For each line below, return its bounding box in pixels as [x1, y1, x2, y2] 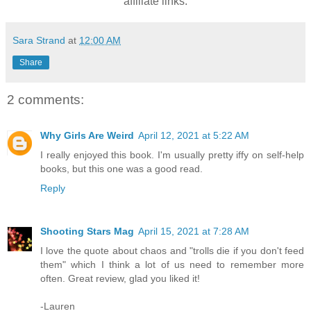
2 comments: [7, 92, 84, 107]
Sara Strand [12, 34, 65, 46]
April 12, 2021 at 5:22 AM [138, 130, 249, 142]
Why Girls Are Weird [40, 130, 134, 142]
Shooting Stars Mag [40, 226, 134, 237]
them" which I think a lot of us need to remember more [40, 259, 304, 271]
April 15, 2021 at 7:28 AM [138, 226, 249, 237]
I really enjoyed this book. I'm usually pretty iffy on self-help [40, 149, 304, 161]
